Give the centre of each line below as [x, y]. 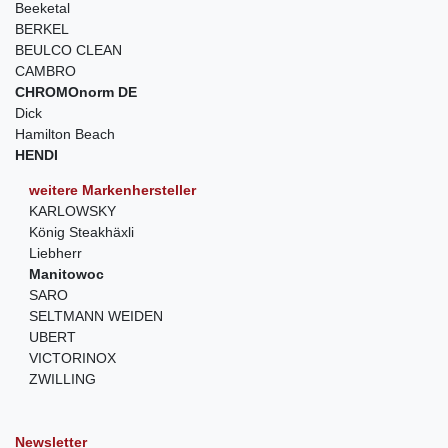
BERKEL [42, 29]
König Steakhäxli [81, 232]
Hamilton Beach [65, 134]
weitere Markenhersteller [112, 190]
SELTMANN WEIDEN [96, 316]
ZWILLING [62, 379]
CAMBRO [45, 71]
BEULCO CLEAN [68, 50]
